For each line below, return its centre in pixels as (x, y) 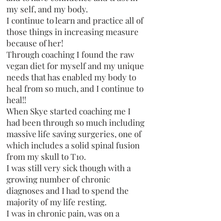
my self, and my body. (47, 9)
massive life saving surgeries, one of (74, 133)
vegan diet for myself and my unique (75, 65)
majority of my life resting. (56, 202)
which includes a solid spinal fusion (73, 145)
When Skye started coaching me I (69, 111)
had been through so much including (75, 122)
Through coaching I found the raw (70, 54)
